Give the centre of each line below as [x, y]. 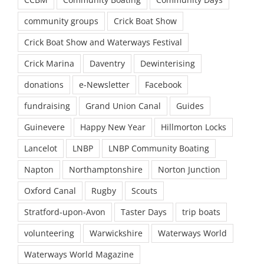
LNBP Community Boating [159, 148]
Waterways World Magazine [79, 254]
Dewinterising [168, 63]
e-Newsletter [104, 84]
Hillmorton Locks [194, 127]
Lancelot [41, 148]
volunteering [49, 233]
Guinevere [44, 127]
